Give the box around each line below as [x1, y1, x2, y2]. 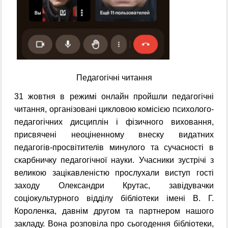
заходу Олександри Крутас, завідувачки [14, 181, 214, 190]
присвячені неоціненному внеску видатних [14, 130, 214, 139]
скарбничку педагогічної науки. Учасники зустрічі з [14, 156, 214, 165]
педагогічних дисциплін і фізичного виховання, [14, 118, 214, 127]
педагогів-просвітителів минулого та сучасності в [14, 143, 214, 152]
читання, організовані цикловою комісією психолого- [14, 105, 214, 114]
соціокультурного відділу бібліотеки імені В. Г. [14, 194, 214, 203]
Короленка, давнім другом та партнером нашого [14, 207, 214, 216]
